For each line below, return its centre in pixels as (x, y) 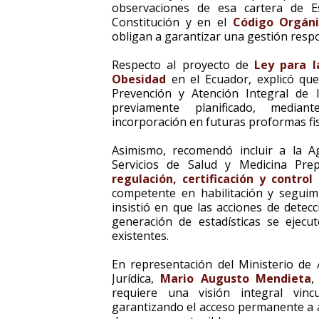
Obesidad (139, 79)
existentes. (140, 236)
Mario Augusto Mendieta (236, 278)
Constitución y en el (172, 22)
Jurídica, (136, 278)
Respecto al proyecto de (183, 65)
